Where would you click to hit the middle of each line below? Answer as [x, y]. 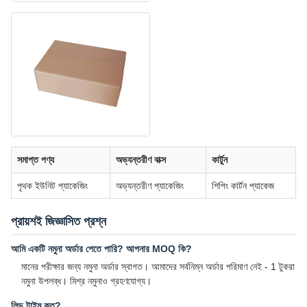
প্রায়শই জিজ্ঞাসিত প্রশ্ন [59, 222]
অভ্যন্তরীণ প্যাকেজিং [150, 186]
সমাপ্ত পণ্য [36, 160]
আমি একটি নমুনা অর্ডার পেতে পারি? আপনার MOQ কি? [101, 249]
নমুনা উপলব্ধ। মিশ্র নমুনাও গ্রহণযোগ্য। [86, 281]
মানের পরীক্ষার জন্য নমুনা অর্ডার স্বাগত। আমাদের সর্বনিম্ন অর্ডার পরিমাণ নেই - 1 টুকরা [158, 267]
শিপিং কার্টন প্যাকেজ [243, 186]
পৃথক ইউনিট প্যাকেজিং [52, 186]
